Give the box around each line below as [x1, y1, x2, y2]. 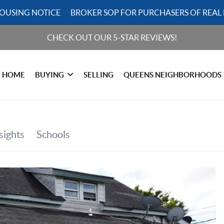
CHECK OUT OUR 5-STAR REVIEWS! [46, 32, 177, 42]
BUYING [35, 70, 64, 79]
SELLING [83, 70, 114, 79]
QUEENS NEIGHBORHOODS [123, 70, 222, 79]
